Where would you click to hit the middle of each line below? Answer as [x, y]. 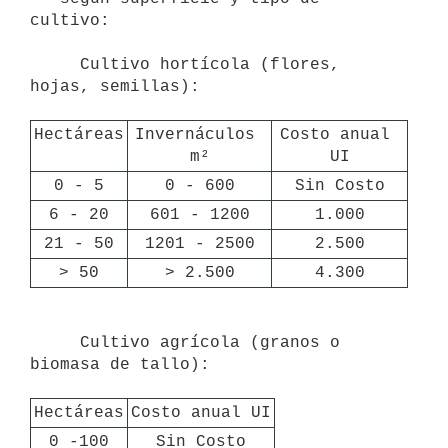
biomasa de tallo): [120, 364]
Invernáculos [194, 134]
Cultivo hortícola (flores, [55, 64]
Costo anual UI [201, 412]
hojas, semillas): [115, 86]
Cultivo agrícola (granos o [55, 342]
